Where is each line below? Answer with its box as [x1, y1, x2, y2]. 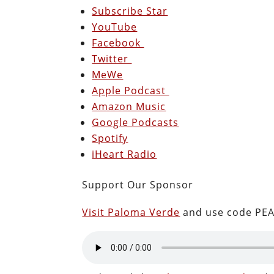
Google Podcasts [92, 115, 179, 129]
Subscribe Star [92, 4, 168, 18]
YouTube [92, 20, 138, 34]
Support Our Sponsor [82, 177, 194, 191]
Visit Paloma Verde [82, 205, 180, 219]
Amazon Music [92, 99, 166, 113]
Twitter [92, 51, 132, 65]
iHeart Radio [92, 147, 157, 161]
